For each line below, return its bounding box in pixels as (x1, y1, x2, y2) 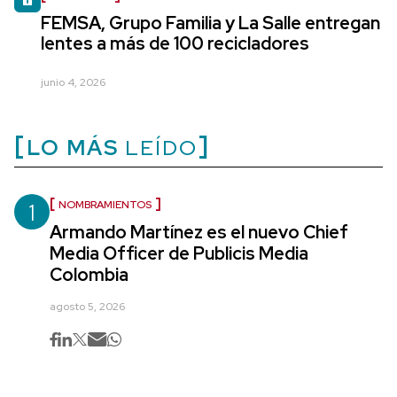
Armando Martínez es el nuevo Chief (50, 221, 348, 244)
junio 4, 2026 (41, 75, 105, 90)
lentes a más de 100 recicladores (41, 32, 309, 55)
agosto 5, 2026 (50, 300, 125, 314)
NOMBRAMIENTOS (58, 198, 152, 212)
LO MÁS (27, 134, 119, 161)
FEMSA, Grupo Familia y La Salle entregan (41, 12, 380, 35)
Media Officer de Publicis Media (50, 242, 308, 265)
